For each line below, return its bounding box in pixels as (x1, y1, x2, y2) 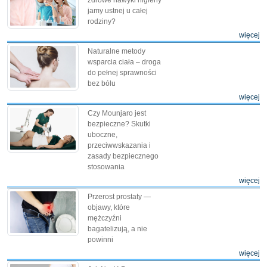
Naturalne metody (88, 46, 145, 55)
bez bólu (88, 79, 116, 88)
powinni (88, 235, 113, 244)
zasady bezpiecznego (88, 151, 159, 160)
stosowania (88, 162, 125, 171)
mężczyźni (88, 213, 122, 222)
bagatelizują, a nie (88, 224, 147, 233)
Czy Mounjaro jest (88, 108, 146, 117)
